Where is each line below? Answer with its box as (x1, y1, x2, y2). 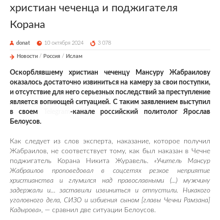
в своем (10, 108, 44, 115)
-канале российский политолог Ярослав (70, 108, 211, 115)
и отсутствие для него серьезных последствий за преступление (10, 88, 210, 96)
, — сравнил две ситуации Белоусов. (41, 206, 156, 214)
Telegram (43, 108, 70, 115)
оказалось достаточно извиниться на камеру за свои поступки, (10, 79, 210, 86)
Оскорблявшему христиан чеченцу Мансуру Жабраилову (10, 69, 210, 76)
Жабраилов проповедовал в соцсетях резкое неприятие (10, 167, 210, 174)
